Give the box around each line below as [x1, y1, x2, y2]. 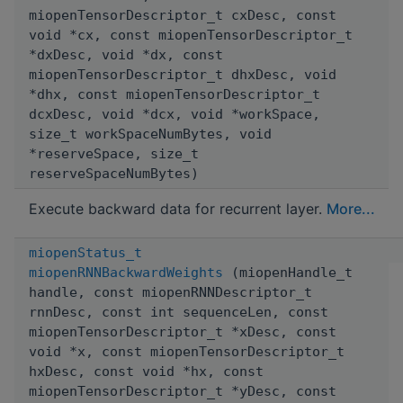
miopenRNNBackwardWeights [29, 264, 223, 281]
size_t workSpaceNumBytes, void [29, 125, 272, 142]
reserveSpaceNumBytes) [29, 165, 199, 182]
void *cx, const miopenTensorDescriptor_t [29, 26, 353, 43]
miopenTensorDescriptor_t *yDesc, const [29, 382, 336, 399]
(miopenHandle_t [223, 264, 353, 281]
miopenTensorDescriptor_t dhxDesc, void [29, 66, 336, 83]
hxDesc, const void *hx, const [29, 363, 264, 380]
